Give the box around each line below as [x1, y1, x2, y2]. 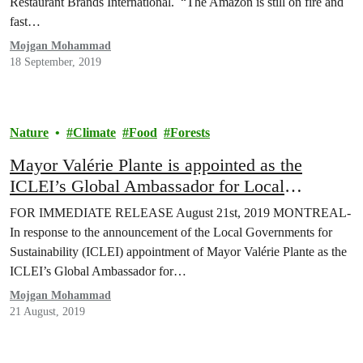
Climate [73, 126, 116, 139]
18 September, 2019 [10, 56, 101, 68]
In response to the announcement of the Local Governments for [10, 225, 332, 239]
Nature [10, 126, 49, 139]
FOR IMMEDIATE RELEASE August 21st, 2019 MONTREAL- [10, 206, 351, 220]
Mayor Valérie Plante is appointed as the [10, 155, 302, 175]
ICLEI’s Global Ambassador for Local [10, 176, 284, 196]
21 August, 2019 [10, 305, 85, 318]
